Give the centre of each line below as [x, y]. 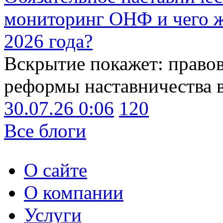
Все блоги [45, 131]
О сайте [56, 170]
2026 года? [48, 41]
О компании [74, 193]
